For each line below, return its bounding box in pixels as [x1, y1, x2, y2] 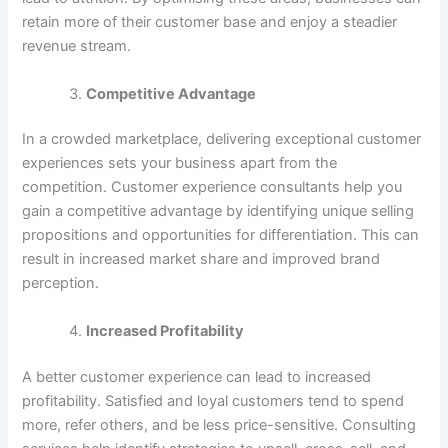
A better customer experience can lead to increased [22, 367, 372, 386]
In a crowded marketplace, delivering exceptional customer [22, 130, 422, 149]
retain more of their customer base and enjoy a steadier [22, 13, 398, 32]
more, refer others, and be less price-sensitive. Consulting [22, 415, 417, 434]
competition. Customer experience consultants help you [22, 178, 403, 197]
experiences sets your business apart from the [22, 154, 338, 173]
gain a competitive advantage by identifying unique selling [22, 202, 415, 221]
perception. [22, 274, 100, 293]
